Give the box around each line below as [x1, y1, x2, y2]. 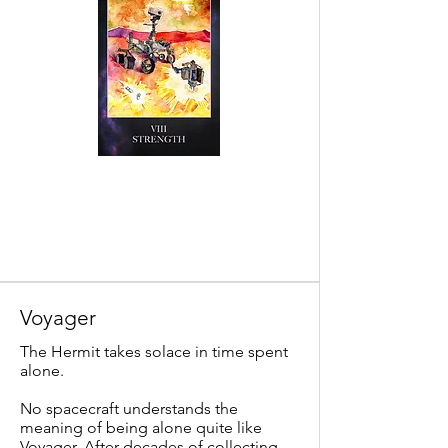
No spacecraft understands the [20, 399, 238, 418]
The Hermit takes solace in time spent [20, 342, 288, 361]
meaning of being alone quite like [20, 418, 262, 437]
